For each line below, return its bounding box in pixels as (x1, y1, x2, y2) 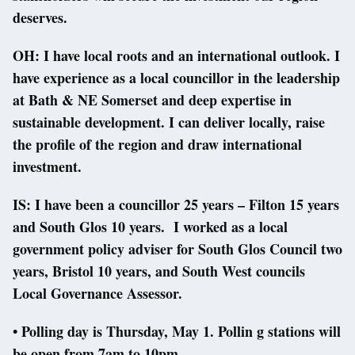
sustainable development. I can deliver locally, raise (13, 112, 325, 133)
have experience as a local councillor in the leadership (13, 67, 340, 89)
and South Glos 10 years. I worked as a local (13, 216, 288, 238)
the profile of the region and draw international (13, 134, 302, 155)
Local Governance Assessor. (13, 283, 182, 304)
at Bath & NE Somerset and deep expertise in (13, 90, 292, 111)
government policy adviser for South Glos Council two (13, 239, 342, 260)
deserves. (13, 7, 67, 29)
